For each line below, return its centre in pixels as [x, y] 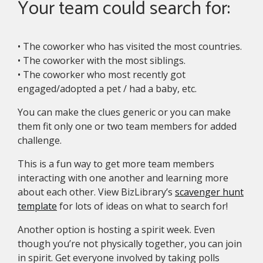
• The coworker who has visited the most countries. [130, 47]
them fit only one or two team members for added [127, 127]
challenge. [40, 141]
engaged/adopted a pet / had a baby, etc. [107, 89]
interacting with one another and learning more [123, 178]
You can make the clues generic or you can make [124, 112]
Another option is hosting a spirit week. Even [116, 230]
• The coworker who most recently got [102, 75]
